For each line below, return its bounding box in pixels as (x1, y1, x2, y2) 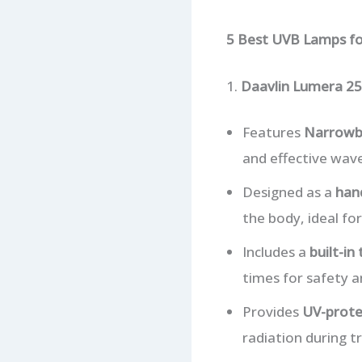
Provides (242, 302, 302, 322)
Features (242, 123, 304, 142)
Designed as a (242, 183, 335, 202)
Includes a (242, 242, 309, 262)
